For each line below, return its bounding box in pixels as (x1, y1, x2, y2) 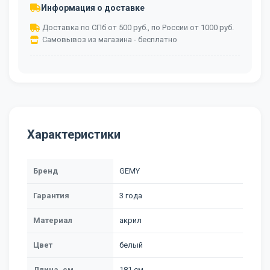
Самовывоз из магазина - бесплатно (42, 35, 177, 44)
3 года (119, 191, 142, 200)
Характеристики (27, 127, 121, 142)
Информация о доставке (41, 3, 145, 13)
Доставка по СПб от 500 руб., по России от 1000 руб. (42, 23, 234, 32)
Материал (33, 216, 72, 225)
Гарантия (33, 191, 69, 200)
